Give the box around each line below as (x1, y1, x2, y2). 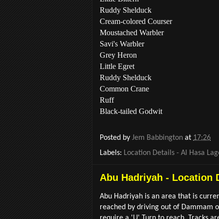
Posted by (100, 134, 132, 142)
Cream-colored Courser (100, 17, 172, 25)
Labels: (100, 149, 124, 157)
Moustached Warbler (100, 28, 164, 37)
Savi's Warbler (100, 39, 144, 48)
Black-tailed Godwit (100, 107, 162, 115)
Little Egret (100, 62, 134, 70)
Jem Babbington (132, 134, 185, 142)
